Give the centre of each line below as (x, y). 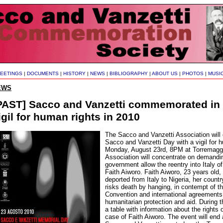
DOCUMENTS (43, 73)
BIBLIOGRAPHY (129, 73)
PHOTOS (193, 73)
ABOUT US (165, 73)
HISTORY (74, 73)
